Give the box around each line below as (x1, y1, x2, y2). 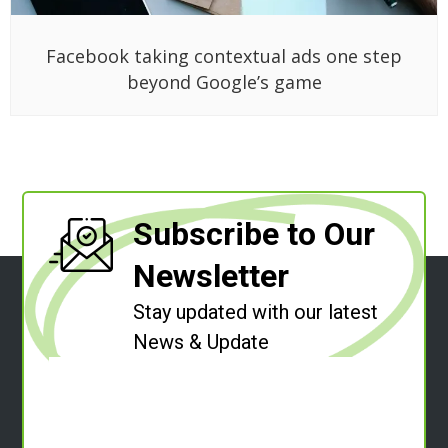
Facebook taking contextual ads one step (46, 44, 402, 69)
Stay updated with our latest (133, 300, 379, 325)
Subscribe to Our (133, 215, 376, 254)
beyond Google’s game (126, 70, 322, 95)
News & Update (133, 330, 270, 355)
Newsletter (133, 257, 290, 296)
